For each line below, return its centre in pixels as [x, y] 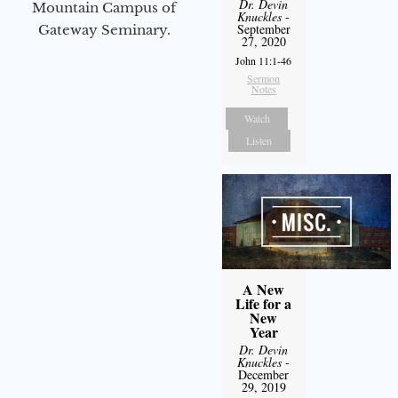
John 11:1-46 [264, 60]
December [264, 374]
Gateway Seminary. [104, 29]
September [263, 28]
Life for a [264, 303]
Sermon [264, 78]
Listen [259, 140]
